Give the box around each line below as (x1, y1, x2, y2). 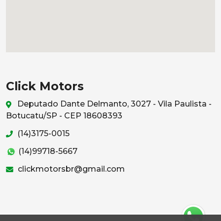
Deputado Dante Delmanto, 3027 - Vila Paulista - (15, 99, 212, 109)
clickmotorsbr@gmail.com (16, 164, 125, 174)
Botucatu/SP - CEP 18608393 (6, 110, 122, 120)
